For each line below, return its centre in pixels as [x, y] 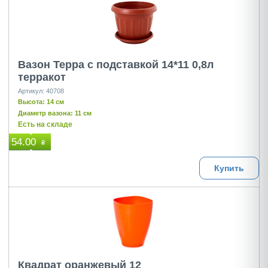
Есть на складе [45, 124]
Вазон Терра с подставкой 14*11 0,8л [116, 65]
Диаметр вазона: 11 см [55, 113]
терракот [42, 77]
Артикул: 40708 [41, 91]
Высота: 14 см [41, 102]
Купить [229, 168]
